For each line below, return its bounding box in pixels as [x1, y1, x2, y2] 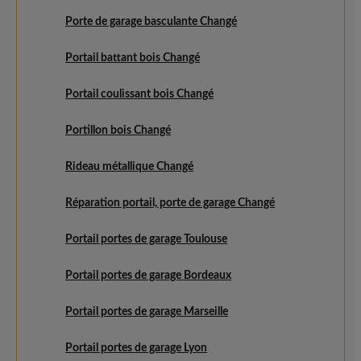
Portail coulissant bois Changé [65, 89, 214, 100]
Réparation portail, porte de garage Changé [65, 197, 275, 209]
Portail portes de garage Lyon [65, 342, 207, 354]
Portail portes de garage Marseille [65, 306, 228, 317]
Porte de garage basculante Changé [65, 16, 237, 27]
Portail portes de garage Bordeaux [65, 270, 231, 281]
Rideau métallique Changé [65, 161, 193, 172]
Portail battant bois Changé [65, 52, 200, 64]
